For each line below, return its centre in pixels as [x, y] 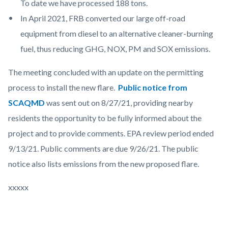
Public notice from [153, 88]
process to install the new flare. [63, 88]
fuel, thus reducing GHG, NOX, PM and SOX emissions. [116, 49]
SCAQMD [27, 103]
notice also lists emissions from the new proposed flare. [104, 164]
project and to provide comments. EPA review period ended [111, 133]
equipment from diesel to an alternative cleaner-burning [117, 34]
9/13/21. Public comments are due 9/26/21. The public [103, 149]
